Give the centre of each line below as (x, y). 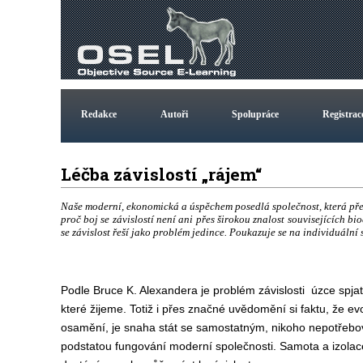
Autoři (174, 114)
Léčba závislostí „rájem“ (165, 174)
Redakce (98, 114)
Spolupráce (255, 114)
